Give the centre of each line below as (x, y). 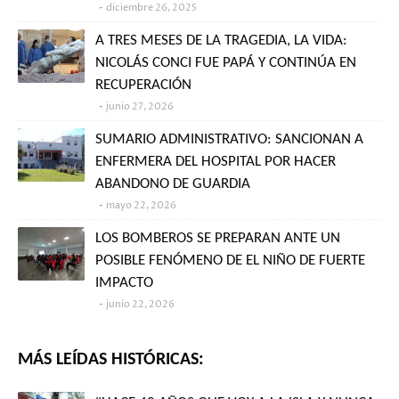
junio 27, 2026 (140, 107)
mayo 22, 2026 (141, 206)
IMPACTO (124, 283)
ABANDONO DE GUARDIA (173, 184)
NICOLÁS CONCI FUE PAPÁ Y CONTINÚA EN (226, 63)
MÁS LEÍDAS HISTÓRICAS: (111, 360)
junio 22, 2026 (140, 305)
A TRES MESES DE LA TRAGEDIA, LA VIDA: (221, 41)
